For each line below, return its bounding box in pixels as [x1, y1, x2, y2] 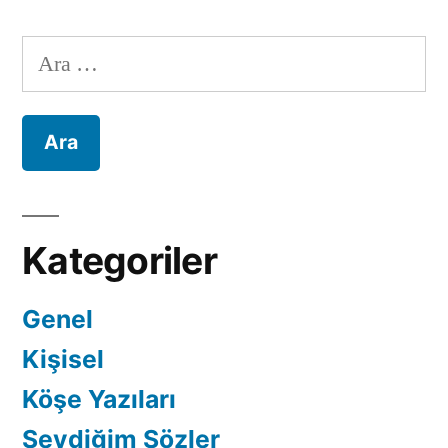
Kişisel [22, 344, 104, 375]
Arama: [21, 39, 87, 68]
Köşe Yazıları [22, 384, 176, 415]
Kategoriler [22, 238, 217, 284]
